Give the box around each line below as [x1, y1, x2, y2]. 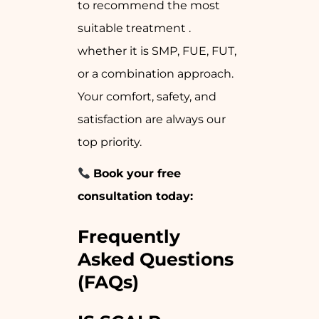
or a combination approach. [78, 67, 234, 81]
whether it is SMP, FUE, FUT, [78, 44, 236, 58]
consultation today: [78, 189, 193, 204]
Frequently [78, 226, 180, 248]
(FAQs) [78, 271, 139, 293]
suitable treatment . [78, 21, 191, 36]
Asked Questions [78, 249, 234, 271]
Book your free [93, 167, 182, 181]
